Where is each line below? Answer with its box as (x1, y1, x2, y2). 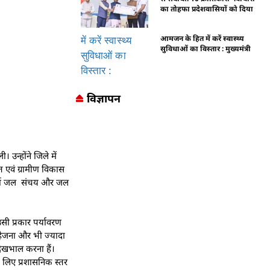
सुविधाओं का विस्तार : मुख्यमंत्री (160, 43, 251, 54)
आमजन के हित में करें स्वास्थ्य (160, 33, 245, 43)
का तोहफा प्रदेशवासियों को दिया (160, 4, 254, 14)
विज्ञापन (86, 90, 121, 105)
